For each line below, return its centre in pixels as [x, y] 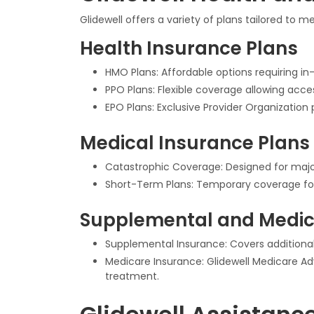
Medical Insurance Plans [195, 143]
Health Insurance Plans [189, 48]
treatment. [132, 276]
